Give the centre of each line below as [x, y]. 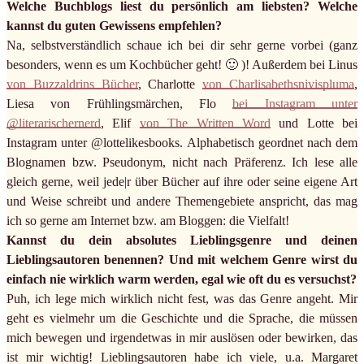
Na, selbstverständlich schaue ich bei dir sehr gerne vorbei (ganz [182, 45]
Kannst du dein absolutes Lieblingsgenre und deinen [182, 240]
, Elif [120, 123]
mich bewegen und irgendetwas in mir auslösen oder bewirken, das [182, 338]
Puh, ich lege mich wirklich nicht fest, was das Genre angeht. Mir [182, 299]
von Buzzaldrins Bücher [72, 84]
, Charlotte [170, 84]
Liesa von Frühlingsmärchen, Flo [120, 104]
